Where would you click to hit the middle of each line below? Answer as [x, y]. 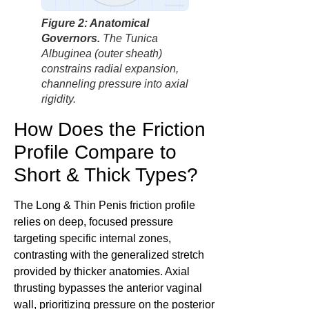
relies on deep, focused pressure [93, 222]
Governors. [71, 39]
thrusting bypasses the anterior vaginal [108, 288]
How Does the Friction [110, 130]
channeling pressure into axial [115, 84]
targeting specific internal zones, [92, 239]
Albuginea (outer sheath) [102, 54]
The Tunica [129, 39]
